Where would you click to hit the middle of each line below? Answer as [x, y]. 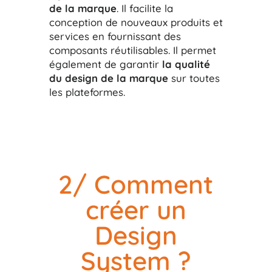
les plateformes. [87, 92]
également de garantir [105, 64]
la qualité [186, 64]
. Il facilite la [144, 8]
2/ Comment [136, 184]
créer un [136, 209]
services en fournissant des [115, 36]
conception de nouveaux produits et [136, 22]
